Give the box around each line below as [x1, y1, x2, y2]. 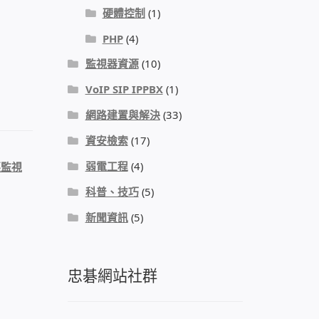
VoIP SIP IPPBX [85, 82, 163, 97]
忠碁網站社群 [68, 264, 158, 286]
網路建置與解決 [85, 108, 160, 122]
